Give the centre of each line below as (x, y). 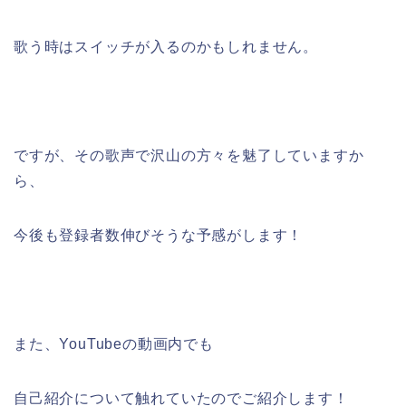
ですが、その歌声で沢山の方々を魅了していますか (189, 156)
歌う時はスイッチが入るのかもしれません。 (166, 47)
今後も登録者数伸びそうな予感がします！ (159, 236)
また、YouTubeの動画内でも (114, 344)
